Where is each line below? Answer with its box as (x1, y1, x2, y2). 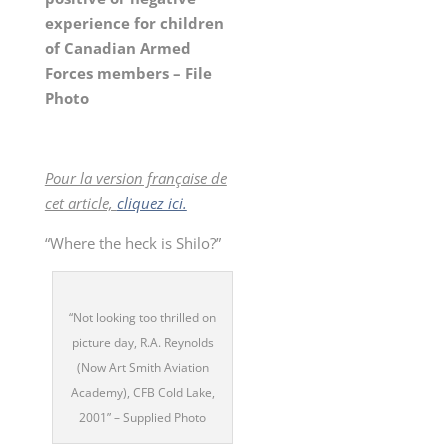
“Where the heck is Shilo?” (44, 233, 221, 254)
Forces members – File (44, 63, 212, 84)
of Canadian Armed (44, 38, 191, 59)
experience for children (44, 13, 224, 34)
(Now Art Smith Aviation (76, 359, 209, 377)
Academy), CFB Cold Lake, (70, 384, 215, 402)
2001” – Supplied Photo (79, 409, 207, 427)
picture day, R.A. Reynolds (71, 334, 214, 352)
